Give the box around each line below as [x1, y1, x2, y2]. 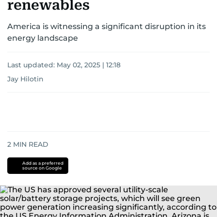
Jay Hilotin [7, 75, 44, 83]
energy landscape [7, 33, 78, 43]
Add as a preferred [22, 160, 63, 166]
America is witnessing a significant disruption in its [7, 22, 206, 31]
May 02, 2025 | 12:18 [57, 61, 121, 69]
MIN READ [11, 140, 48, 149]
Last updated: [7, 61, 57, 69]
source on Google [22, 165, 62, 170]
